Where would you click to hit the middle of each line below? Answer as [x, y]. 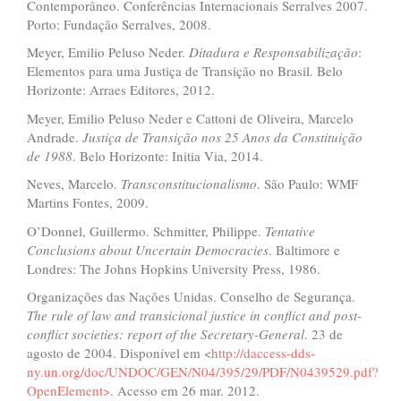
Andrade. [55, 137]
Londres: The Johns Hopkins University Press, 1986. [174, 268]
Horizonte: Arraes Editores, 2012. [121, 90]
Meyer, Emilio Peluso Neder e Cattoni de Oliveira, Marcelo [190, 118]
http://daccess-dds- [263, 353]
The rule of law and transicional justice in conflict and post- [194, 315]
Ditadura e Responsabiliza [263, 52]
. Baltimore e [304, 249]
